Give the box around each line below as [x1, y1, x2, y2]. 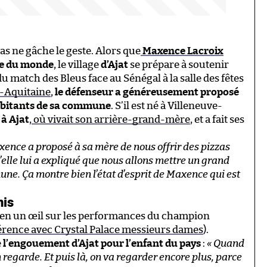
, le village [54, 59, 101, 70]
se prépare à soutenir [128, 59, 229, 70]
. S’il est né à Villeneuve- [111, 100, 222, 111]
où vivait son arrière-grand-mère [32, 114, 190, 125]
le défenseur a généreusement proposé [55, 86, 239, 97]
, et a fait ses [190, 114, 244, 125]
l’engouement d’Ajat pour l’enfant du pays [1, 238, 201, 249]
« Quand [207, 238, 244, 249]
